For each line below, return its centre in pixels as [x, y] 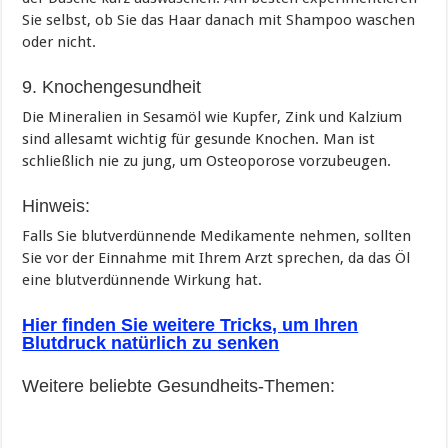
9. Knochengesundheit [112, 86]
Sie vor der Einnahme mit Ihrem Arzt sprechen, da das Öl [216, 257]
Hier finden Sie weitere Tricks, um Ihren [190, 324]
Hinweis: [56, 205]
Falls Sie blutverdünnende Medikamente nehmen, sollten [217, 235]
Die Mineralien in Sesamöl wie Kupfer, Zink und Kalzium [212, 116]
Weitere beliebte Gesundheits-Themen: [179, 385]
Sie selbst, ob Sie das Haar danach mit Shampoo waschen [219, 19]
